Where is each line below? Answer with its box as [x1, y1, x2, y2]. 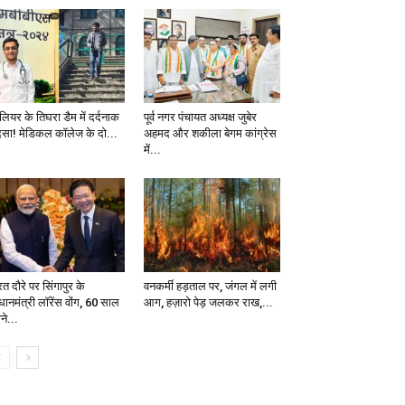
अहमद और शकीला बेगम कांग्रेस [143, 127, 277, 141]
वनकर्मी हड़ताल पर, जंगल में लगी [143, 279, 277, 294]
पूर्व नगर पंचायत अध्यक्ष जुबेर [143, 110, 257, 125]
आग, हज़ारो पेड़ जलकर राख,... [143, 296, 273, 310]
